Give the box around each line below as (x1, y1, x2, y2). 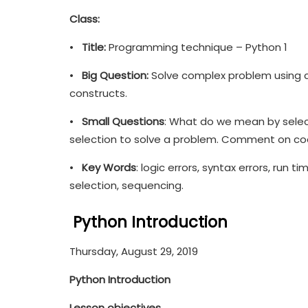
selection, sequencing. (69, 178, 184, 192)
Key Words (81, 160, 136, 175)
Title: (81, 40, 106, 54)
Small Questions (81, 114, 164, 129)
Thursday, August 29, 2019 (69, 243, 198, 258)
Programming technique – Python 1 (105, 40, 287, 54)
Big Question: (81, 68, 148, 82)
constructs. (69, 86, 127, 100)
